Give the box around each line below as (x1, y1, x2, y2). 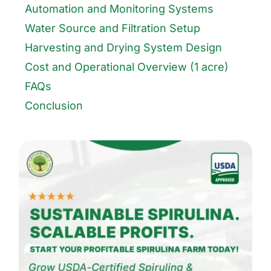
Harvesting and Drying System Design (25, 41, 223, 54)
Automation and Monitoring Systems (25, 2, 214, 16)
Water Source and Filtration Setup (25, 22, 201, 35)
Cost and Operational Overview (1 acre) (25, 60, 229, 74)
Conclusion (25, 99, 83, 113)
